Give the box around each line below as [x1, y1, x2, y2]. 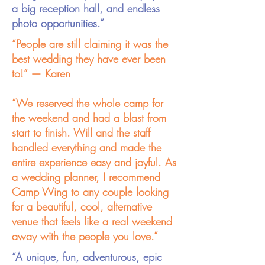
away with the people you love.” [12, 229, 158, 243]
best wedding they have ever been [12, 51, 166, 66]
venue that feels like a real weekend [12, 214, 172, 228]
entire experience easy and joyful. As [12, 155, 176, 169]
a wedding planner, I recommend [12, 170, 160, 184]
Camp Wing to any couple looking [12, 185, 169, 199]
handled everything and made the [12, 140, 161, 154]
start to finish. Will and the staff [12, 125, 150, 140]
